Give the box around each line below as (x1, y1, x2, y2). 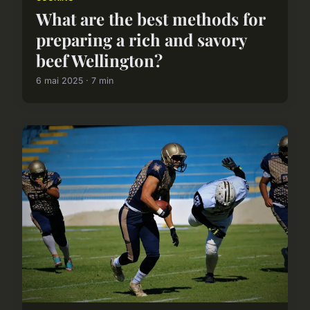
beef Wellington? (36, 49, 163, 72)
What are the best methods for (36, 8, 265, 30)
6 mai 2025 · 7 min (36, 75, 113, 86)
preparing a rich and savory (36, 28, 246, 51)
